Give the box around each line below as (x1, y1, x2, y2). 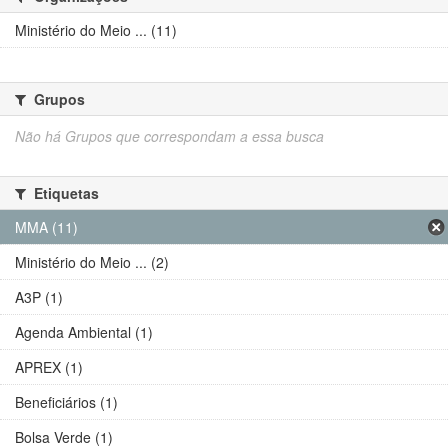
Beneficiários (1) (15, 392, 118, 412)
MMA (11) (15, 217, 78, 237)
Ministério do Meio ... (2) (15, 252, 169, 272)
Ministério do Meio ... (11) (15, 20, 177, 40)
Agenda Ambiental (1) (15, 322, 153, 342)
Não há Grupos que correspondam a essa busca (15, 126, 324, 146)
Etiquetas (30, 183, 99, 203)
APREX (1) (15, 357, 83, 377)
